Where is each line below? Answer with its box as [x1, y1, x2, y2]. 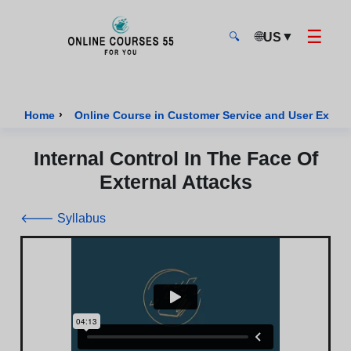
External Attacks [99, 171, 252, 193]
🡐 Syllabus [20, 212, 106, 225]
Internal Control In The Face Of [33, 147, 318, 169]
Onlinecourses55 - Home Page [23, 63, 194, 78]
